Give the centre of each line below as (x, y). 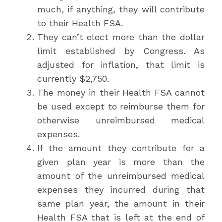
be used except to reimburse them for (121, 106)
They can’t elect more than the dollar (121, 37)
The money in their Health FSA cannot (121, 92)
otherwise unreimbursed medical (121, 120)
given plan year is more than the (121, 162)
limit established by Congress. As (121, 51)
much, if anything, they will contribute (121, 9)
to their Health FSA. (80, 23)
